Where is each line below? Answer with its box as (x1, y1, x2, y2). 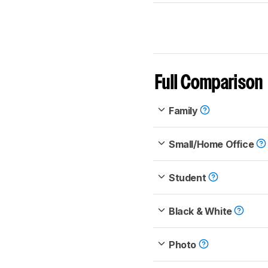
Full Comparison (155, 75, 263, 93)
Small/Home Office (169, 138, 256, 151)
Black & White (169, 205, 234, 218)
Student (169, 172, 208, 184)
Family (169, 105, 200, 117)
